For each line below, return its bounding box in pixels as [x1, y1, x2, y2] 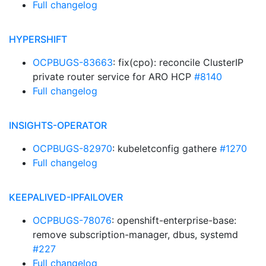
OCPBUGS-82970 [33, 142, 112, 154]
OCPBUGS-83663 [33, 56, 113, 68]
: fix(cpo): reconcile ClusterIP [113, 56, 243, 68]
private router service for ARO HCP [33, 71, 194, 83]
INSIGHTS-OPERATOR [9, 119, 107, 131]
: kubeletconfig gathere [112, 142, 220, 154]
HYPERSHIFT [9, 33, 67, 45]
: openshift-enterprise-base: [112, 214, 236, 226]
